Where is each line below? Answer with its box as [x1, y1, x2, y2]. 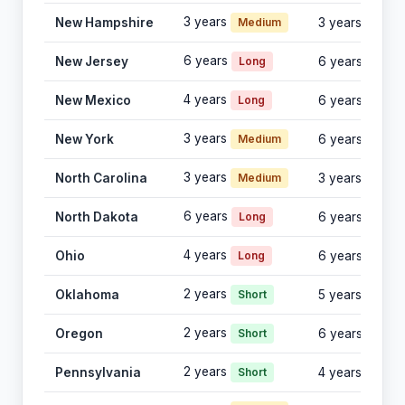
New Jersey [55, 54, 128, 70]
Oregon [55, 326, 103, 342]
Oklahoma [55, 287, 119, 303]
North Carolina [55, 171, 147, 186]
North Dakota [55, 210, 138, 225]
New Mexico [55, 93, 131, 108]
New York [55, 132, 114, 147]
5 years [318, 287, 362, 303]
